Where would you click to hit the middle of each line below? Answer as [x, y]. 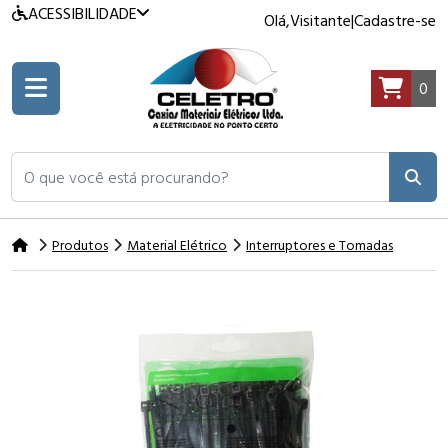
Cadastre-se [395, 20]
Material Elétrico [177, 244]
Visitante [320, 20]
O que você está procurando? [100, 161]
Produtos [80, 244]
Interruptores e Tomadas [319, 244]
